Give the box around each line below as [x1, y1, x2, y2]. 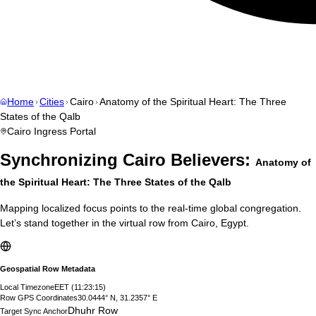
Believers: [166, 150, 255, 170]
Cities [39, 96, 64, 107]
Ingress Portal [31, 126, 96, 137]
